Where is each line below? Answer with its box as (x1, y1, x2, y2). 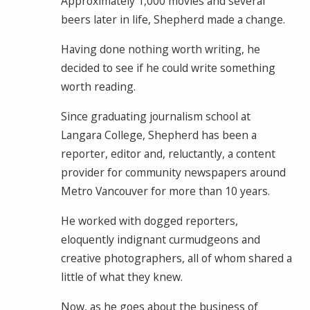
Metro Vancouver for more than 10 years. (61, 183, 270, 199)
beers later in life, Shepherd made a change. (61, 11, 285, 27)
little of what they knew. (61, 268, 183, 284)
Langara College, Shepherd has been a (61, 127, 257, 143)
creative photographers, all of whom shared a (61, 250, 292, 266)
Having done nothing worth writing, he (61, 41, 260, 57)
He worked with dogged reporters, (61, 212, 238, 228)
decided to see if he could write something (61, 60, 275, 75)
